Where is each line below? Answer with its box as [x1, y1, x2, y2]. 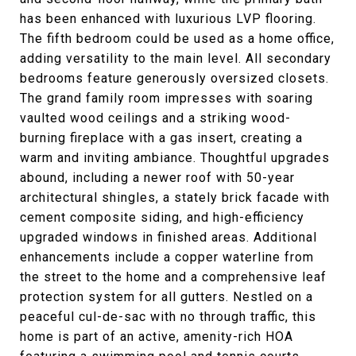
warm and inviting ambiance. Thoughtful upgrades [20, 149, 330, 165]
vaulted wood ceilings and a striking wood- [20, 110, 291, 126]
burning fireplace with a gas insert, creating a [20, 130, 303, 145]
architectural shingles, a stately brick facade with [20, 189, 330, 205]
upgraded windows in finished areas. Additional [20, 229, 317, 245]
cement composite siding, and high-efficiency [20, 209, 304, 225]
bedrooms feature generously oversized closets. [20, 70, 329, 86]
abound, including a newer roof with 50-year [20, 169, 295, 185]
